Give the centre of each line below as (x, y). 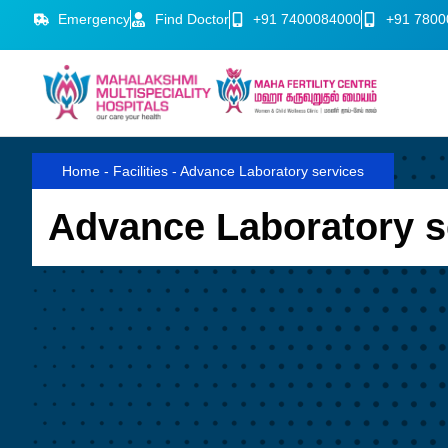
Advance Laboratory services (272, 170)
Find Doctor (191, 19)
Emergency (93, 19)
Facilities (140, 170)
